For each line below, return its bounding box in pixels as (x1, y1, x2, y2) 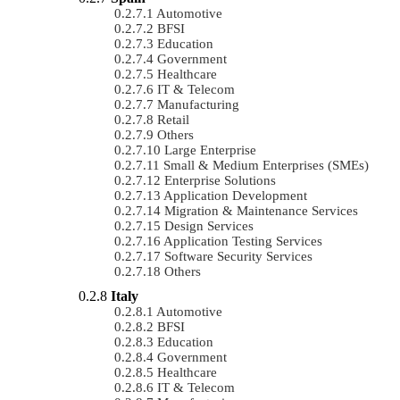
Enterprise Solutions (164, 172, 276, 187)
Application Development (163, 187, 307, 203)
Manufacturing (157, 96, 239, 112)
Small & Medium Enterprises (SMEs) (163, 157, 369, 172)
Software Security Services (164, 248, 312, 263)
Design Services (164, 218, 254, 233)
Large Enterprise (164, 142, 256, 157)
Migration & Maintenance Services (164, 203, 358, 218)
